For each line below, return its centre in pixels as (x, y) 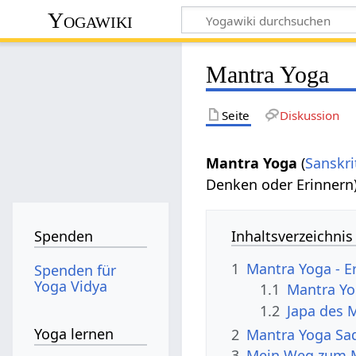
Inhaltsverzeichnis (292, 236)
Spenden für (75, 270)
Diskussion (309, 115)
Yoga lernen (74, 334)
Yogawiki (91, 20)
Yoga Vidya (71, 286)
